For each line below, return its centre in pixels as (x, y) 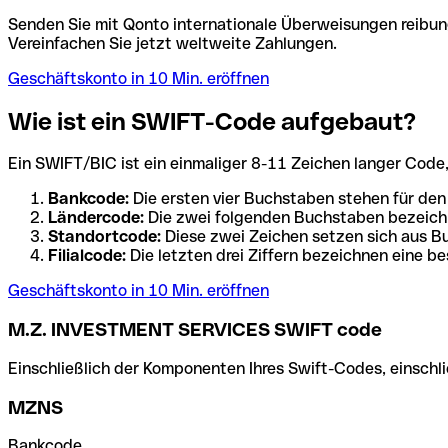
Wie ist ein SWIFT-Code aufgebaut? (212, 121)
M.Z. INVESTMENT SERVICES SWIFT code (195, 330)
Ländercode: (96, 218)
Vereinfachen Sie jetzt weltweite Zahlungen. (172, 43)
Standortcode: (104, 237)
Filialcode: (87, 256)
